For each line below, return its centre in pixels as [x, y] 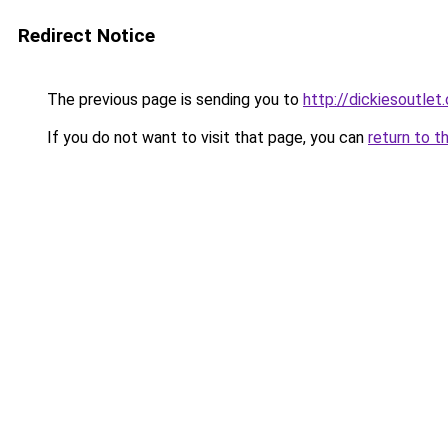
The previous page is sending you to [173, 99]
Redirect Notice [86, 35]
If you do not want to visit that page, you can [205, 137]
